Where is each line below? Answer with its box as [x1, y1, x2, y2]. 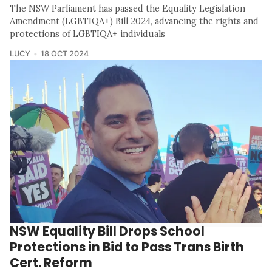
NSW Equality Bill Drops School [10, 222, 205, 240]
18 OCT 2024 [40, 49, 89, 58]
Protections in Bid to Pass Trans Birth [10, 238, 244, 256]
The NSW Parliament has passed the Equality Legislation [10, 2, 245, 14]
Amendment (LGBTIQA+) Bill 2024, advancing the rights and [10, 15, 259, 27]
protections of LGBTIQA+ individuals [10, 28, 165, 39]
